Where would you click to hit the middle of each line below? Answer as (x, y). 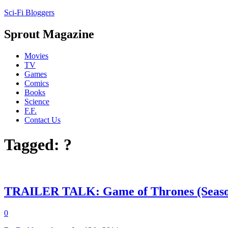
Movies (36, 55)
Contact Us (42, 120)
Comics (37, 83)
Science (37, 101)
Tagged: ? (38, 145)
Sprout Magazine (49, 34)
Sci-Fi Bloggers (29, 12)
